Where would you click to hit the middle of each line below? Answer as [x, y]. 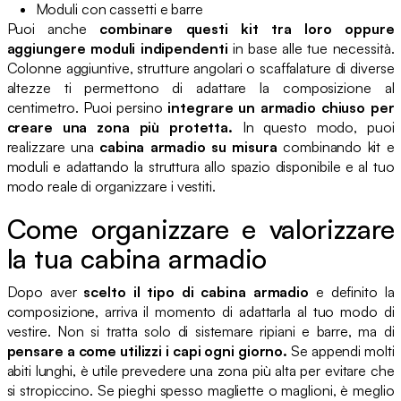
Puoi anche [53, 28]
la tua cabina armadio [137, 258]
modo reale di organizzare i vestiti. [111, 186]
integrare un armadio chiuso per [281, 107]
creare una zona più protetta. [124, 127]
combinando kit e [336, 146]
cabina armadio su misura [188, 146]
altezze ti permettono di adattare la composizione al [200, 87]
